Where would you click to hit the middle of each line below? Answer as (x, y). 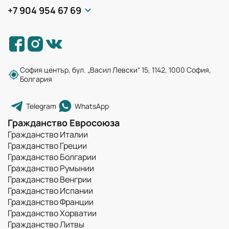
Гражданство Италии (48, 134)
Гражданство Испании (50, 191)
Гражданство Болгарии (52, 157)
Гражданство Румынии (51, 168)
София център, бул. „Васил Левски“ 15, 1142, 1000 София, (116, 70)
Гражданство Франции (51, 202)
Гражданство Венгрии (50, 179)
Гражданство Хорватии (52, 213)
